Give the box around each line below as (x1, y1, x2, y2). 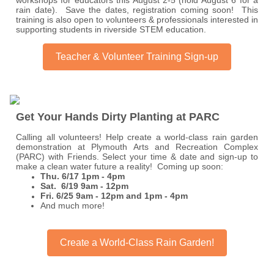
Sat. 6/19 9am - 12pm (40, 181, 128, 191)
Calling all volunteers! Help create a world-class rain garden (16, 132, 258, 142)
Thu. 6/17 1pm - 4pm (40, 171, 125, 181)
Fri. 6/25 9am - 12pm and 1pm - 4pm (40, 191, 188, 201)
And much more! (40, 201, 105, 210)
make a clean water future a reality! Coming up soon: (16, 161, 223, 171)
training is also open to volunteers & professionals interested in (16, 15, 258, 24)
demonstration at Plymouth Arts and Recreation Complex (16, 142, 258, 152)
